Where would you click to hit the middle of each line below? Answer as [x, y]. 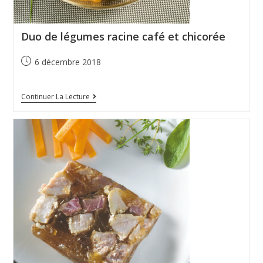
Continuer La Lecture [55, 97]
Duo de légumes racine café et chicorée [123, 37]
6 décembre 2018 [68, 62]
